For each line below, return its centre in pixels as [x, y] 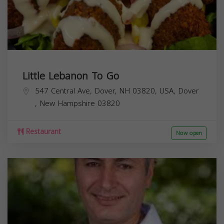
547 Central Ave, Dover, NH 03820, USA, [106, 91]
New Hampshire [68, 103]
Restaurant [42, 131]
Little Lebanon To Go [71, 76]
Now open [189, 133]
